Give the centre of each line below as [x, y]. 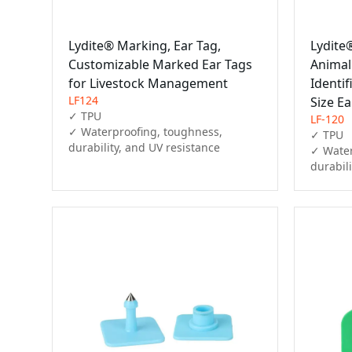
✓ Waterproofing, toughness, [145, 131]
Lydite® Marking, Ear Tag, [144, 45]
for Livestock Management [148, 83]
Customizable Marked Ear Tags [160, 64]
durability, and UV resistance [144, 147]
